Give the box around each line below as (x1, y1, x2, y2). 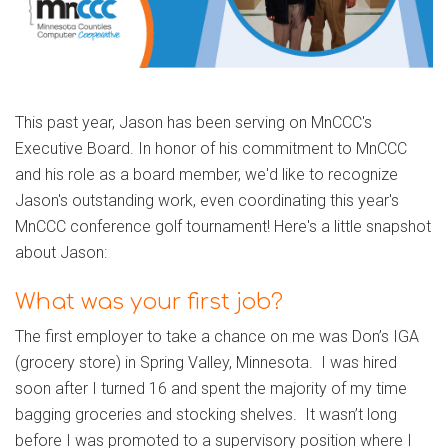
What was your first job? (15, 290, 283, 315)
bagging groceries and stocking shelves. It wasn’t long (15, 405, 397, 425)
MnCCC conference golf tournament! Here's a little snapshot (15, 217, 431, 237)
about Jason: (15, 243, 111, 263)
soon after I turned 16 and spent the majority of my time (15, 379, 407, 399)
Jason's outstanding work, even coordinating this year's (15, 191, 399, 211)
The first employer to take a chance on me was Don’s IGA (15, 327, 419, 347)
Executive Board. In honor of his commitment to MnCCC (15, 139, 407, 159)
